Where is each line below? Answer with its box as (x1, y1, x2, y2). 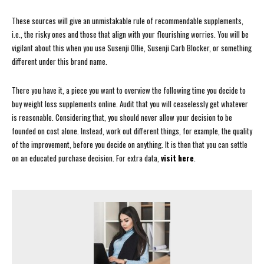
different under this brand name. (12, 55, 107, 68)
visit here (161, 152, 194, 164)
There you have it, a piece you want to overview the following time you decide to (12, 84, 246, 97)
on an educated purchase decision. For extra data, (12, 152, 161, 164)
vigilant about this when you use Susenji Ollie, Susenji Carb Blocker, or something (12, 42, 252, 54)
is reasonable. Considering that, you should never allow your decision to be (12, 111, 232, 124)
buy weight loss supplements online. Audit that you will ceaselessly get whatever (12, 98, 248, 110)
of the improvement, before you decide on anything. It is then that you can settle (12, 138, 247, 151)
